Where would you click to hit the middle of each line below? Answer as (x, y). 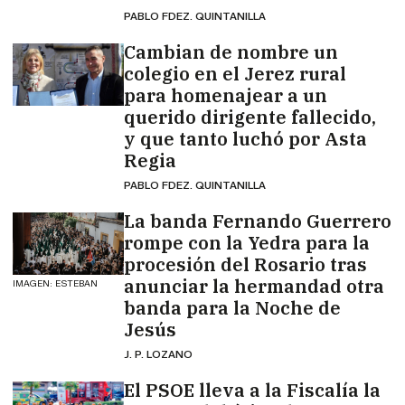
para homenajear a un (225, 95)
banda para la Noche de (232, 308)
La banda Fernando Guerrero (257, 221)
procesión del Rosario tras (245, 264)
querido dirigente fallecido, (250, 117)
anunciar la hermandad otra (254, 286)
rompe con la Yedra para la (246, 243)
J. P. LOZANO (158, 354)
